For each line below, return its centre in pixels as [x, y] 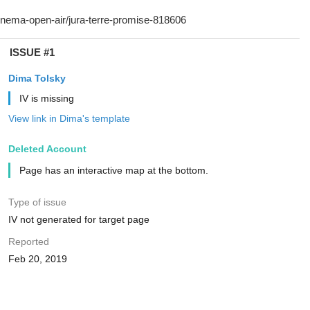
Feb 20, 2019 [37, 259]
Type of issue [37, 202]
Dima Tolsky [37, 78]
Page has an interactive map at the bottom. [113, 170]
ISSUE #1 [32, 52]
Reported [28, 241]
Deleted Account [47, 149]
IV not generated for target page [79, 219]
